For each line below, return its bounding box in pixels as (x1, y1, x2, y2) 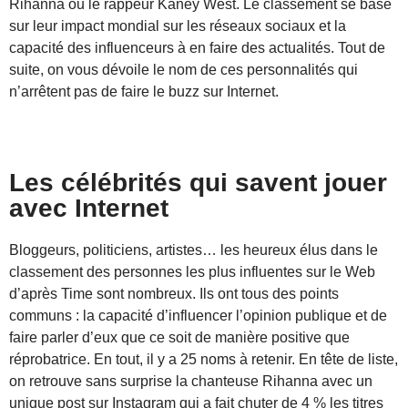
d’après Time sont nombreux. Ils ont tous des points (9, 285, 339, 301)
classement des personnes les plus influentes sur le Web (9, 263, 375, 280)
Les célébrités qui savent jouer (9, 168, 387, 197)
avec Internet (9, 193, 168, 222)
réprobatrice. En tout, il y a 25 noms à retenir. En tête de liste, (9, 351, 398, 367)
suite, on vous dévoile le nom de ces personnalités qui (9, 61, 358, 77)
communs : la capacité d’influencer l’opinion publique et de (9, 307, 387, 323)
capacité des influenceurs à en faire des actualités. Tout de (9, 39, 385, 56)
